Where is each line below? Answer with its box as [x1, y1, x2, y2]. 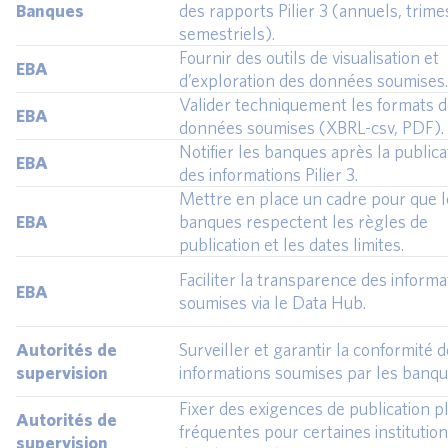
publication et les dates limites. [179, 234, 404, 256]
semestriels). [179, 23, 275, 45]
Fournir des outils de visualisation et [179, 47, 439, 69]
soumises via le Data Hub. [179, 292, 366, 314]
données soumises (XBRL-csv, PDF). [179, 117, 444, 139]
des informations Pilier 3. [179, 164, 358, 186]
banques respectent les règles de [179, 211, 428, 233]
